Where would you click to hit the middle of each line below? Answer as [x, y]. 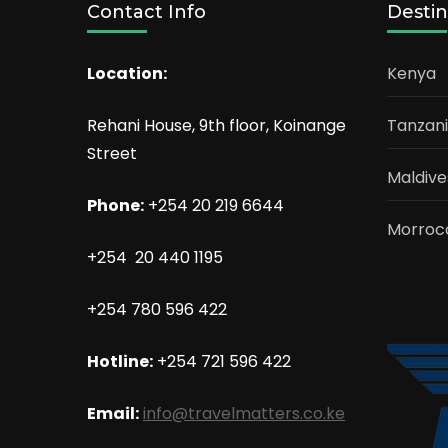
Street [112, 153]
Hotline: [120, 361]
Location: [127, 73]
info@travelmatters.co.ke [244, 413]
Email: [113, 413]
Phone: [115, 205]
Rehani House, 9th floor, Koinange [216, 125]
